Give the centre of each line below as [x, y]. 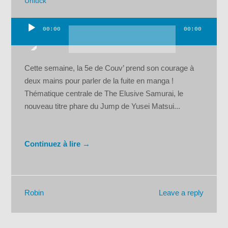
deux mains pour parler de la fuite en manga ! [99, 80]
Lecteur [23, 36]
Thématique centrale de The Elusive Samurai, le [104, 93]
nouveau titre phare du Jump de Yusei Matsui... [103, 106]
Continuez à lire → [58, 144]
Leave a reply [181, 192]
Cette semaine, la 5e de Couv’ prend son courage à [109, 68]
